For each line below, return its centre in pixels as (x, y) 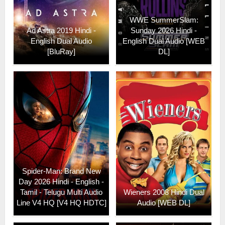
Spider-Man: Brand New (61, 171)
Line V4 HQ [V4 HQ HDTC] (61, 202)
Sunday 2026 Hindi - (164, 30)
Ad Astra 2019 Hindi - (61, 30)
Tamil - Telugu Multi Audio (61, 192)
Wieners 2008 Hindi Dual (164, 192)
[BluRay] (61, 51)
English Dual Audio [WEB (164, 41)
